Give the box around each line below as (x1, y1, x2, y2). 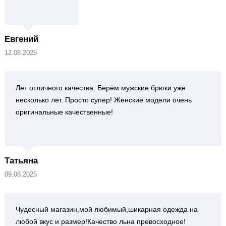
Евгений (4, 34, 38, 44)
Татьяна (4, 156, 38, 165)
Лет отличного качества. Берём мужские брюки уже (15, 84, 186, 92)
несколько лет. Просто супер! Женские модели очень (15, 96, 192, 104)
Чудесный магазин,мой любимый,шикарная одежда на (15, 205, 198, 213)
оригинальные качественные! (15, 108, 113, 116)
